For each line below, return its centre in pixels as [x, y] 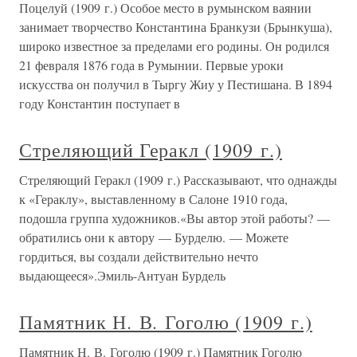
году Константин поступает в [100, 103]
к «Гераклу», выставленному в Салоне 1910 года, [153, 199]
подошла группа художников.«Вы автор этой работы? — [175, 218]
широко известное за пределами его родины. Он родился [174, 46]
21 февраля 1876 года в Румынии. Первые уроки [151, 65]
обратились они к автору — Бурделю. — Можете [154, 237]
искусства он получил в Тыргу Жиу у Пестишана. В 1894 [176, 84]
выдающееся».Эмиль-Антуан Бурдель [122, 275]
